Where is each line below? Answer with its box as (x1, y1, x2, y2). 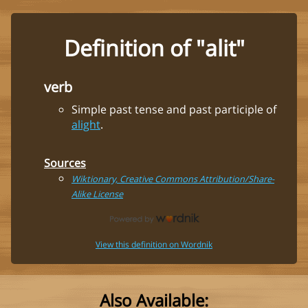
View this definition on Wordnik (96, 238, 212, 250)
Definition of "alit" (63, 33, 245, 63)
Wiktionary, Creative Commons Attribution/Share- (71, 172, 274, 185)
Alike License (71, 187, 123, 200)
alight (71, 116, 100, 132)
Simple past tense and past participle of (71, 101, 276, 117)
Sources (44, 155, 86, 170)
